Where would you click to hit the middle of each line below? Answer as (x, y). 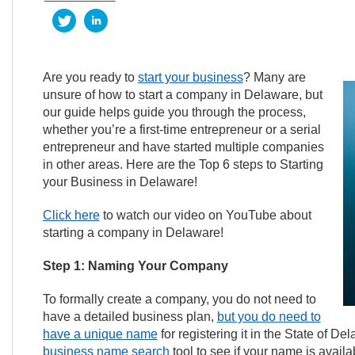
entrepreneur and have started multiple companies (183, 147)
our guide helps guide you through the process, (174, 112)
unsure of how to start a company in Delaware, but (182, 95)
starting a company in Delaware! (133, 233)
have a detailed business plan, (130, 317)
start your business (190, 77)
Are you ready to (90, 77)
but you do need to (269, 317)
